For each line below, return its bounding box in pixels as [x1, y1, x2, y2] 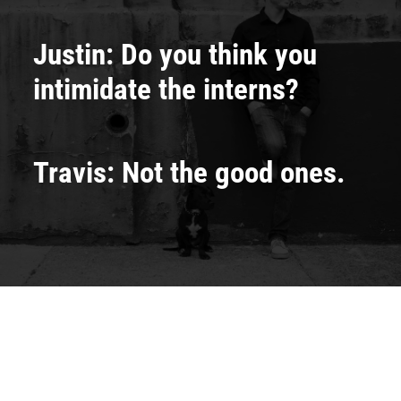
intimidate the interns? [33, 72, 299, 107]
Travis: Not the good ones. [33, 155, 346, 190]
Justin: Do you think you [33, 37, 317, 72]
